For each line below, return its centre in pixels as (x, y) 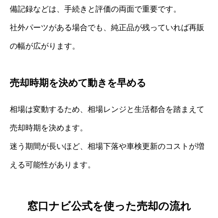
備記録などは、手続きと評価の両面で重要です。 (95, 9)
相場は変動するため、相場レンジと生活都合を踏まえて (107, 109)
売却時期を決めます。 (49, 128)
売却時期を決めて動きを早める (78, 83)
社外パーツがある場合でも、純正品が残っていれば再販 (107, 28)
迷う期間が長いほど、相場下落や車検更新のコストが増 (107, 146)
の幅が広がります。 (45, 46)
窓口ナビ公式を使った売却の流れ (109, 206)
